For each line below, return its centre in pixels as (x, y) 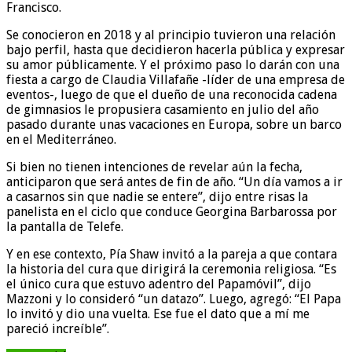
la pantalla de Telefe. (65, 226)
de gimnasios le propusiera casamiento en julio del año (163, 109)
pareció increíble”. (58, 328)
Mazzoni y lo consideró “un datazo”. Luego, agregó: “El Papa (174, 299)
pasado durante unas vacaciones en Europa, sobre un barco (174, 124)
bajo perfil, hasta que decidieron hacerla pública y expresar (176, 49)
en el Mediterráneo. (61, 139)
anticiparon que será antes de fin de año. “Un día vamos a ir (174, 181)
